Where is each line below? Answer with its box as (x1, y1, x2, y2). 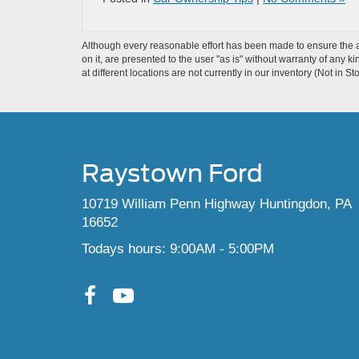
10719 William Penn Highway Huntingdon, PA (82, 196, 351, 212)
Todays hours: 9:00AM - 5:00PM (82, 241, 274, 256)
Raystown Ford (82, 159, 263, 188)
